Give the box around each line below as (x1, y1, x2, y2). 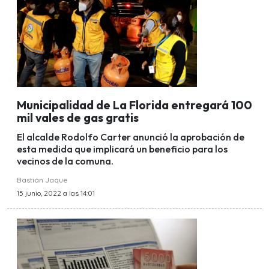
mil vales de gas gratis (17, 110, 139, 125)
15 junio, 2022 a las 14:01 (17, 189, 95, 198)
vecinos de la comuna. (17, 155, 113, 168)
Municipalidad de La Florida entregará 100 (17, 97, 252, 112)
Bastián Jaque (17, 175, 68, 185)
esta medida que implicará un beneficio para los (17, 143, 228, 156)
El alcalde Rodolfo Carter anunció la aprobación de (17, 131, 244, 144)
